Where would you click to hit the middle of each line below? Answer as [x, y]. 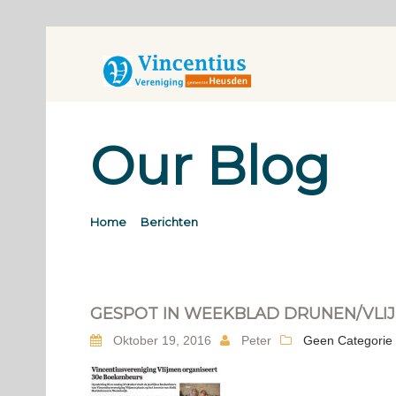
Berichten [169, 222]
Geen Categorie [348, 340]
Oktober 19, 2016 [160, 340]
